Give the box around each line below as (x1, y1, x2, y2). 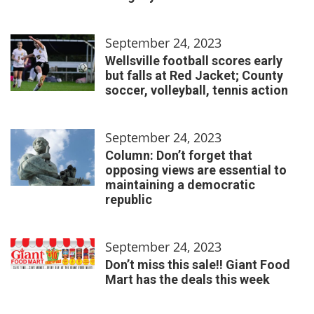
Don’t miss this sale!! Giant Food (105, 257, 290, 272)
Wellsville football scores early (105, 53, 282, 68)
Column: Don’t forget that (105, 147, 252, 163)
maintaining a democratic (105, 177, 255, 192)
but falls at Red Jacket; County (105, 67, 283, 83)
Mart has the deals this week (105, 271, 270, 287)
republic (105, 191, 152, 207)
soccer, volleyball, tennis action (105, 82, 288, 97)
